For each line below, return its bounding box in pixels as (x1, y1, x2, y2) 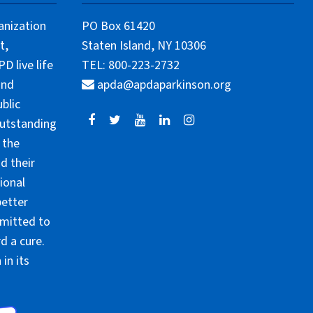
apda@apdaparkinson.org (97, 75, 231, 94)
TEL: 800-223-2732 (81, 56, 180, 74)
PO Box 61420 (81, 17, 155, 35)
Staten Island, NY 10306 (81, 36, 206, 54)
